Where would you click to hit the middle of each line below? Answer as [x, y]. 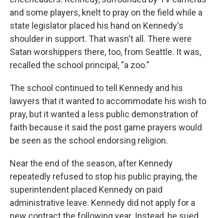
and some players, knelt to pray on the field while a [106, 12]
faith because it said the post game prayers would [106, 127]
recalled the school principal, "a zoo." [80, 65]
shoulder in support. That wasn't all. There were [101, 38]
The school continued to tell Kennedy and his [96, 88]
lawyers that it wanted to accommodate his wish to [108, 101]
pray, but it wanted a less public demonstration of [104, 114]
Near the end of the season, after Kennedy [91, 163]
